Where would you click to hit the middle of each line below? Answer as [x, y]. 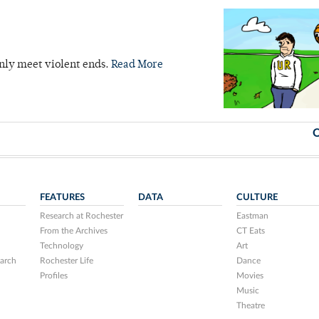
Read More [137, 65]
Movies [250, 276]
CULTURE [257, 197]
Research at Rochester [82, 216]
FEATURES [63, 197]
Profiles [54, 276]
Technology [62, 246]
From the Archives [74, 231]
